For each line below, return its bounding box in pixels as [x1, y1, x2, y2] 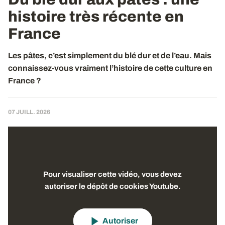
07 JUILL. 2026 [8, 108, 50, 116]
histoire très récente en [8, 9, 184, 25]
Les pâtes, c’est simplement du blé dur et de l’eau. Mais [8, 51, 211, 60]
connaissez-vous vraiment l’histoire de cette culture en [8, 64, 212, 72]
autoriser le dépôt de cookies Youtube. [44, 182, 181, 191]
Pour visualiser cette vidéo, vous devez [43, 170, 182, 179]
